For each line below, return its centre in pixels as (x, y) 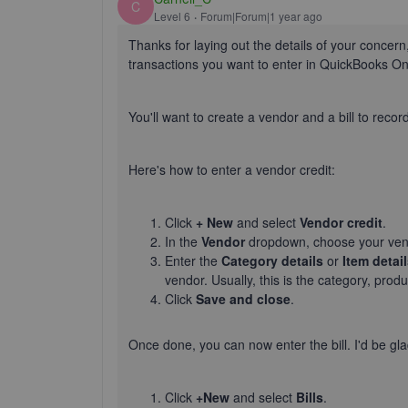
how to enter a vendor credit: (250, 169)
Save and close (243, 299)
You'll (143, 117)
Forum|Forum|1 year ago (261, 15)
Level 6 (172, 15)
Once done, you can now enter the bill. (241, 344)
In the (183, 241)
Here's (147, 169)
